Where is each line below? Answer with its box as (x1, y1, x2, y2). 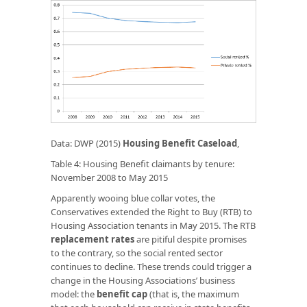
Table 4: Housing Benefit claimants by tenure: (51, 157, 234, 170)
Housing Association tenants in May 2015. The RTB (51, 219, 256, 232)
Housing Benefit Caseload (123, 136, 237, 149)
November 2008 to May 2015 (51, 171, 168, 184)
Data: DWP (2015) (51, 136, 123, 149)
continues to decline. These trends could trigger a (51, 260, 251, 273)
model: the (51, 287, 97, 300)
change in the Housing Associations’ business (51, 273, 235, 286)
